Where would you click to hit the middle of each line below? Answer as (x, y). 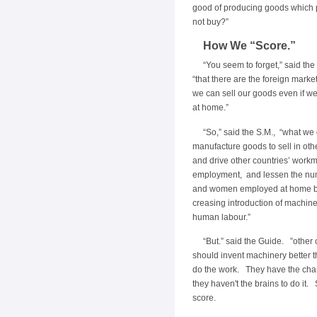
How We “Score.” (249, 46)
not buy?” (211, 22)
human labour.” (221, 217)
